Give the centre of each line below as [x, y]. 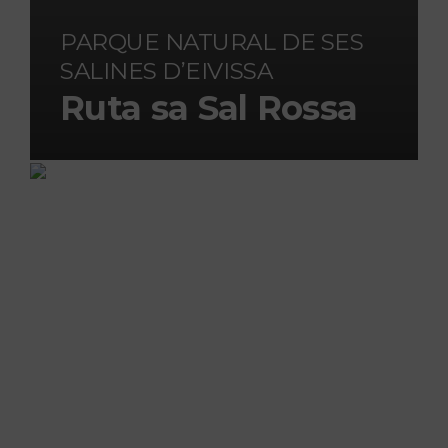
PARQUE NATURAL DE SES [212, 42]
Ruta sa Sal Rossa [209, 108]
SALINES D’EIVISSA [166, 71]
